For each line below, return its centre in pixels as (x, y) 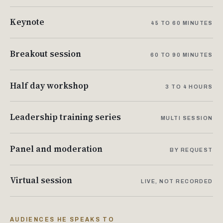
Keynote (27, 22)
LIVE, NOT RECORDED (177, 181)
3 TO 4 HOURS (189, 86)
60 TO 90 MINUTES (182, 55)
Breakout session (46, 54)
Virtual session (41, 180)
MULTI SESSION (187, 118)
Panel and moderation (56, 149)
